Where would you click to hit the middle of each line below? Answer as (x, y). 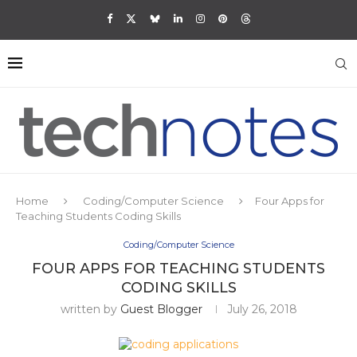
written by (90, 309)
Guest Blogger (161, 309)
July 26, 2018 (262, 309)
